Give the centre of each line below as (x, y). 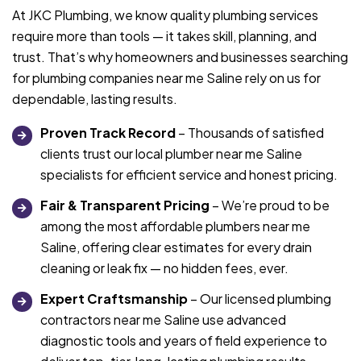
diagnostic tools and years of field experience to (184, 341)
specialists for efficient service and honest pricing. (189, 175)
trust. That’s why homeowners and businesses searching (180, 57)
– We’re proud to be (270, 205)
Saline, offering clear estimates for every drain (176, 247)
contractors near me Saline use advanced (163, 320)
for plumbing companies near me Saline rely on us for (166, 78)
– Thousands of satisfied (250, 133)
